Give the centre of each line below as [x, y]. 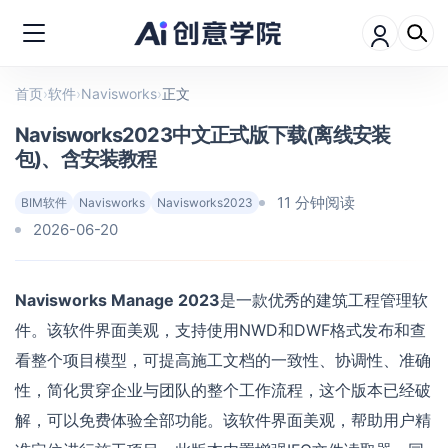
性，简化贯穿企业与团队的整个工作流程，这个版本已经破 [223, 390]
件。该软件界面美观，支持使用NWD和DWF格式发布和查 [220, 330]
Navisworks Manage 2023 [117, 300]
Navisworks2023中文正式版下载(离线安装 [203, 135]
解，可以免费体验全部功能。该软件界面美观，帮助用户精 [223, 420]
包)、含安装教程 [86, 159]
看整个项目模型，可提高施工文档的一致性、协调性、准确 [223, 360]
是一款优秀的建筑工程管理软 [324, 300]
